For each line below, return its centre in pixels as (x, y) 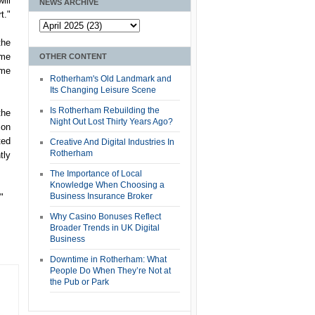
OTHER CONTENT (73, 56)
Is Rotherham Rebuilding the (105, 110)
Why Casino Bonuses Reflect (105, 216)
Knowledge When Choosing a (107, 185)
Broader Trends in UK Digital (105, 227)
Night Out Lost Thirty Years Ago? (111, 121)
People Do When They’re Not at (110, 270)
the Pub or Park (79, 282)
